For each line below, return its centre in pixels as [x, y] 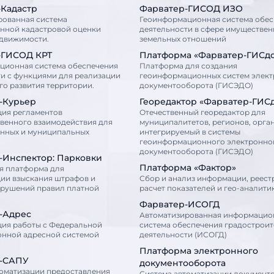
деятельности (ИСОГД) [183, 235]
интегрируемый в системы [190, 132]
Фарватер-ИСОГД [180, 204]
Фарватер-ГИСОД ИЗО [191, 9]
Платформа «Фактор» [188, 168]
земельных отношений [183, 39]
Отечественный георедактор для [202, 112]
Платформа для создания [188, 66]
